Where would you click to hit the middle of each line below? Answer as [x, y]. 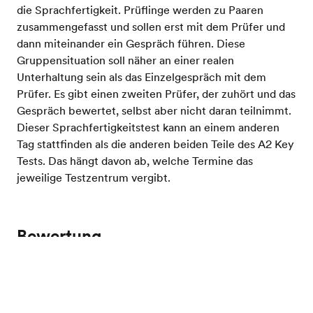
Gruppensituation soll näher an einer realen [125, 60]
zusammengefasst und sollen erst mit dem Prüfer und [151, 26]
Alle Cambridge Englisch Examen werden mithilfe [141, 271]
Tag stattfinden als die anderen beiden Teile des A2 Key [155, 144]
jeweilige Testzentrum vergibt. [94, 177]
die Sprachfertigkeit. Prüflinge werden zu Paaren [140, 9]
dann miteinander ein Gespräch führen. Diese [131, 43]
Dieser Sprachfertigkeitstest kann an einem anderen [148, 127]
